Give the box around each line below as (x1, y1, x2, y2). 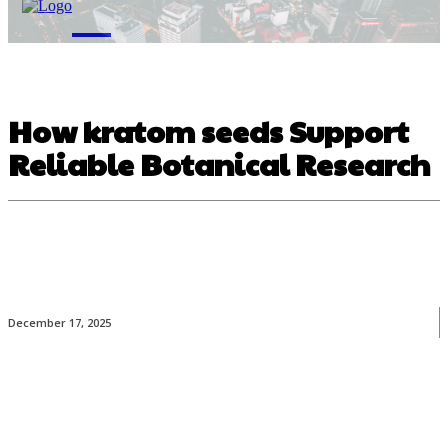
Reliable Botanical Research (8, 143, 430, 184)
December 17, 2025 (8, 315, 111, 331)
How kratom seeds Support (8, 110, 409, 151)
